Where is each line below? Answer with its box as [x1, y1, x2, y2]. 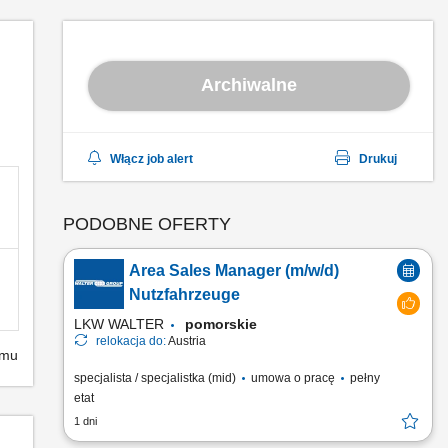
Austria [168, 334, 206, 348]
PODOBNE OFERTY [63, 214, 231, 234]
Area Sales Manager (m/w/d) [129, 262, 339, 279]
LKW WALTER [74, 316, 164, 332]
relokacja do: [96, 334, 168, 348]
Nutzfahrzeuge [129, 286, 240, 303]
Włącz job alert [110, 152, 193, 166]
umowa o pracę [248, 371, 338, 385]
